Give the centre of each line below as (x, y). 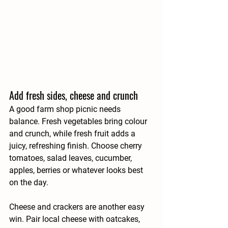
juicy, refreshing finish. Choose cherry (77, 146)
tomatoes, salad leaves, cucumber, (72, 158)
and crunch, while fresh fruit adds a (73, 134)
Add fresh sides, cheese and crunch (74, 95)
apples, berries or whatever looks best (77, 170)
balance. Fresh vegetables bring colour (79, 122)
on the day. (29, 183)
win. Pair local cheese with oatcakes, (76, 219)
